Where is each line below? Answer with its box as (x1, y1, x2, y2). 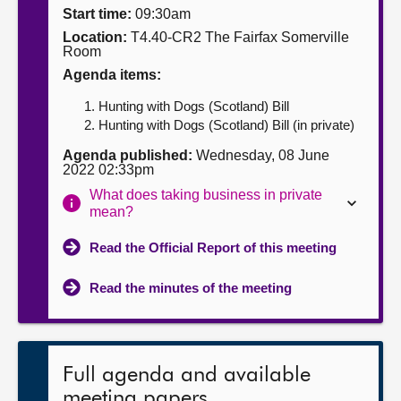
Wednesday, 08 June (192, 148, 329, 163)
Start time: (63, 6, 132, 21)
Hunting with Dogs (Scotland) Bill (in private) (98, 117, 354, 132)
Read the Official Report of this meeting (90, 240, 337, 255)
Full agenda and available (63, 364, 311, 386)
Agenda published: (63, 148, 192, 163)
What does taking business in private (90, 187, 323, 202)
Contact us (18, 77, 92, 92)
